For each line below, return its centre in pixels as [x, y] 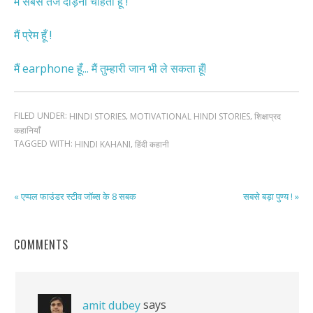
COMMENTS [41, 244]
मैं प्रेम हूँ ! [33, 35]
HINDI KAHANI [103, 145]
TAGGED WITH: [44, 144]
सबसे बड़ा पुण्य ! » [271, 196]
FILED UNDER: [42, 115]
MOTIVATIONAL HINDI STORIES [190, 116]
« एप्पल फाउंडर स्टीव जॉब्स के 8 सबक [75, 196]
